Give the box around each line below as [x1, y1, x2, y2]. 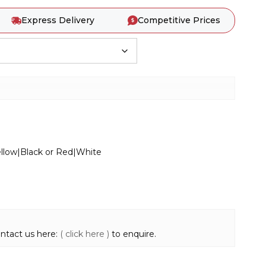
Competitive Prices [137, 15, 220, 26]
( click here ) [60, 229, 109, 239]
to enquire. [109, 229, 156, 239]
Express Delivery [21, 15, 94, 26]
